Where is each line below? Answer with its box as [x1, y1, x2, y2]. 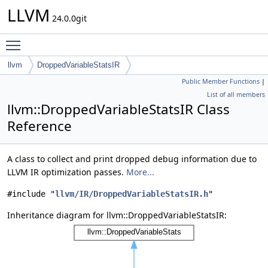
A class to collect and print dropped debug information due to [7, 153, 257, 165]
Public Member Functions [182, 77, 260, 86]
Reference [7, 117, 72, 135]
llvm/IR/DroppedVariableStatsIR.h [55, 189, 208, 199]
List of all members [207, 90, 265, 99]
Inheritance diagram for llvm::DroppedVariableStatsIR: [7, 209, 227, 221]
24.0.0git [50, 13, 87, 24]
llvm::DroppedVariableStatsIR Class [7, 100, 230, 118]
